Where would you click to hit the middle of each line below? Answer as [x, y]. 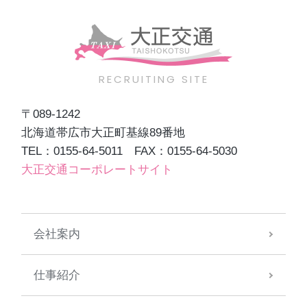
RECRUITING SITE [153, 79]
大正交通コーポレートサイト [97, 169]
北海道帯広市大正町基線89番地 [103, 132]
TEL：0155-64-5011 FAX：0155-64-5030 [130, 151]
